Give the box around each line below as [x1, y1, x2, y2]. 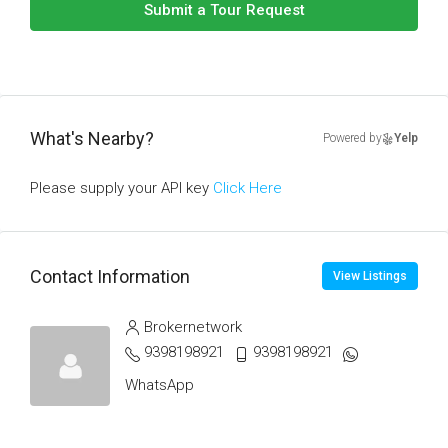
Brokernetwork [144, 318, 242, 336]
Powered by [323, 131, 382, 145]
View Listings [333, 269, 407, 283]
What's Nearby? [30, 128, 154, 149]
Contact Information [30, 265, 190, 287]
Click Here [213, 179, 282, 197]
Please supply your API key [30, 179, 213, 197]
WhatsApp [125, 376, 194, 394]
